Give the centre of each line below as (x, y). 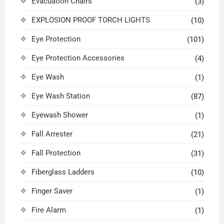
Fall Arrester (52, 134)
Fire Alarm (48, 210)
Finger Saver (52, 191)
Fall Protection (56, 153)
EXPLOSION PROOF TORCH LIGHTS (90, 20)
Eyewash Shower (59, 115)
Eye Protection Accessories (78, 58)
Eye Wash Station (60, 96)
